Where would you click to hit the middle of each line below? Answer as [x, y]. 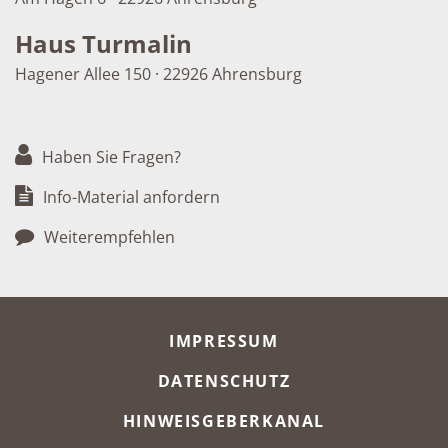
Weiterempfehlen [107, 237]
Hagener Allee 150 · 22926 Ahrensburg [158, 74]
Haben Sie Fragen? [109, 157]
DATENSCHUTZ [224, 381]
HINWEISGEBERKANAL [224, 421]
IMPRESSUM [224, 341]
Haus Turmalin [103, 44]
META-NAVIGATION [141, 326]
